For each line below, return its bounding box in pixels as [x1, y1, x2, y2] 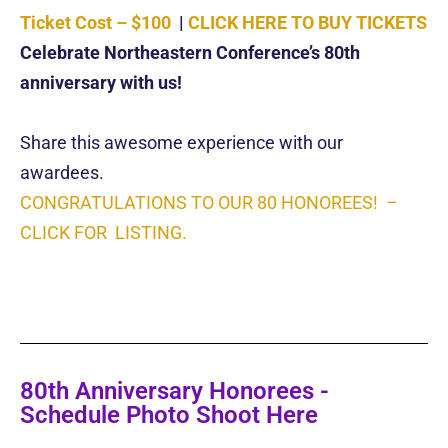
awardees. [20, 162, 104, 184]
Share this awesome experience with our [20, 132, 343, 154]
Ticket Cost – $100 [20, 12, 171, 34]
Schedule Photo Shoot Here [20, 401, 318, 430]
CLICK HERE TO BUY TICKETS [188, 12, 427, 34]
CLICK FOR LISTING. [20, 222, 187, 244]
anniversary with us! [20, 72, 182, 94]
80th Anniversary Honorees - [20, 377, 329, 406]
